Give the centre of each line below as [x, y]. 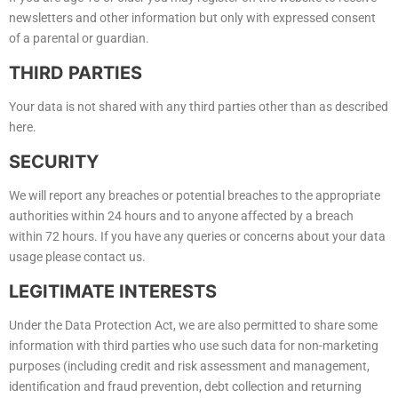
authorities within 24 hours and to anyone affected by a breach [181, 216]
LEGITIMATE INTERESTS [113, 292]
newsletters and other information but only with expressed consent [192, 18]
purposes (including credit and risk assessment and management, [189, 366]
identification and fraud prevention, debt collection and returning [185, 387]
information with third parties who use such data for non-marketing [194, 346]
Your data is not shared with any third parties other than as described [199, 107]
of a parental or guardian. [79, 39]
